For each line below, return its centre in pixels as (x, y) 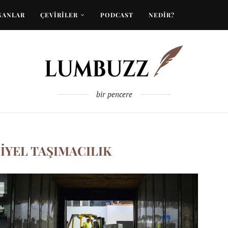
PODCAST (117, 15)
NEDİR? (162, 15)
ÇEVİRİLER (59, 15)
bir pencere (114, 94)
